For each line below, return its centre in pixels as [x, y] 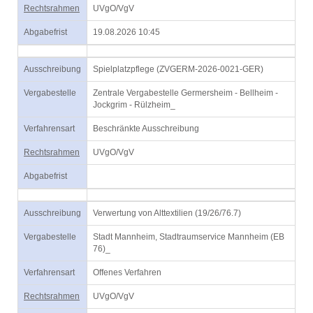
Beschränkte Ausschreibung [146, 129]
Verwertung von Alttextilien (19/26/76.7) [167, 213]
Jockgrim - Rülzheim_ [134, 105]
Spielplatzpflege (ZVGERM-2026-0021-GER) [178, 69]
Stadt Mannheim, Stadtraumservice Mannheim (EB [189, 237]
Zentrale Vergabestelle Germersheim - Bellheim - [185, 93]
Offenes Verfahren [127, 272]
